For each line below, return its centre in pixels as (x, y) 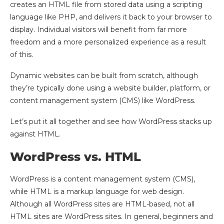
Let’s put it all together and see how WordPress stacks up (111, 121)
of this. (21, 54)
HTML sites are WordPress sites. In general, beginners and (111, 216)
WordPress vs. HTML (75, 156)
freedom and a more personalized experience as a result (108, 42)
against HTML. (35, 134)
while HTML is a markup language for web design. (97, 191)
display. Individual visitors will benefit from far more (98, 29)
